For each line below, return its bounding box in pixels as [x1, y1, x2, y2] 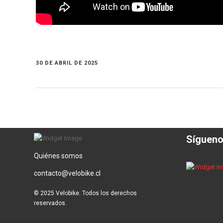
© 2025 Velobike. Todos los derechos [34, 190, 137, 197]
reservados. [34, 200, 67, 207]
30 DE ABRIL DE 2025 [36, 60, 98, 66]
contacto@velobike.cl [34, 169, 101, 177]
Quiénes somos [34, 152, 83, 160]
